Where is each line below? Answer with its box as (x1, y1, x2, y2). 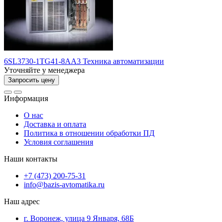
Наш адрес (4, 197, 40, 206)
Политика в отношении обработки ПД (24, 128, 155, 137)
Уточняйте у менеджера (4, 65, 85, 74)
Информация (4, 94, 48, 103)
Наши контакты (4, 154, 57, 163)
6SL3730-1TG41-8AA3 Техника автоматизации (4, 56, 164, 65)
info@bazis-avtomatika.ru (24, 180, 105, 189)
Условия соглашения (24, 137, 93, 146)
